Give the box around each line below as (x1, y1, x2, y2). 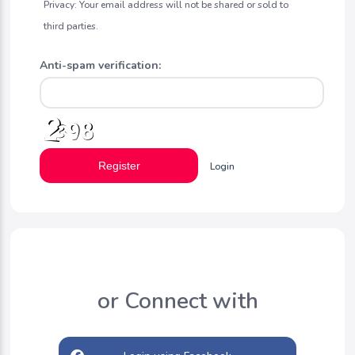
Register (97, 159, 140, 172)
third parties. (44, 20, 99, 32)
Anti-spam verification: (40, 58, 162, 73)
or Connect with (97, 286, 258, 316)
